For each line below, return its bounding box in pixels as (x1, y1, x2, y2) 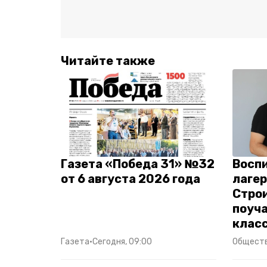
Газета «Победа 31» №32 (61, 156, 215, 171)
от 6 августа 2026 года (61, 171, 200, 186)
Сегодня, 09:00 (92, 236, 152, 247)
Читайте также (61, 53, 155, 68)
